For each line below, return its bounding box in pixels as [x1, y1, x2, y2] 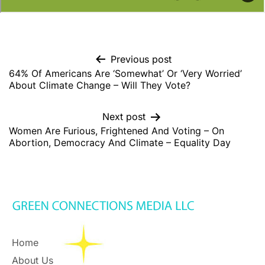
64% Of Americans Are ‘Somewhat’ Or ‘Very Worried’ [9, 67, 242, 79]
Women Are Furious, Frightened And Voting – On [9, 125, 224, 137]
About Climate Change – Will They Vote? [9, 79, 190, 91]
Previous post [111, 53, 172, 65]
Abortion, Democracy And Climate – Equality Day [9, 137, 231, 148]
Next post [102, 111, 146, 122]
